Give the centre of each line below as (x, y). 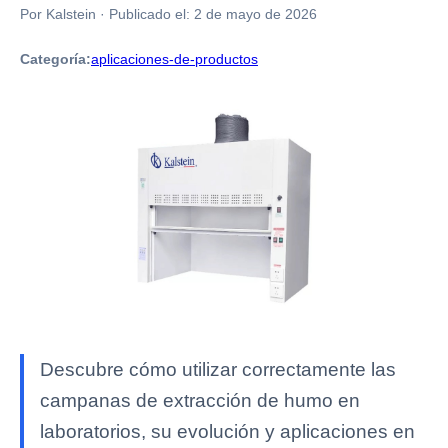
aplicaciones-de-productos (174, 59)
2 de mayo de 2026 (255, 14)
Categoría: (55, 59)
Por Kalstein (58, 14)
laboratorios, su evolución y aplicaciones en (227, 431)
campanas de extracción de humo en (200, 400)
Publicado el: (151, 14)
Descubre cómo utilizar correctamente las (218, 369)
